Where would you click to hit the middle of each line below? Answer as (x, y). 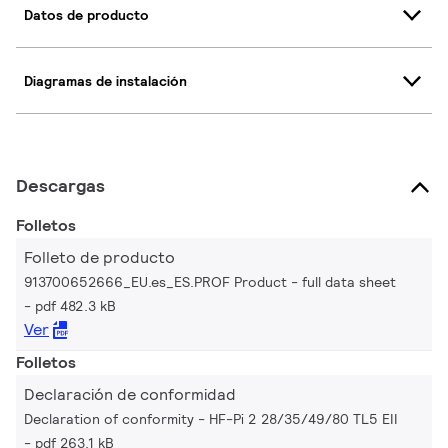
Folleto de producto (99, 257)
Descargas (60, 185)
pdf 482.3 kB (75, 306)
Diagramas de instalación (105, 80)
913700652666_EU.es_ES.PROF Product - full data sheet (210, 282)
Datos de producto (86, 14)
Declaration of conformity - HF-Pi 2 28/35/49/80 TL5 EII (211, 419)
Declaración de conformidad (130, 394)
